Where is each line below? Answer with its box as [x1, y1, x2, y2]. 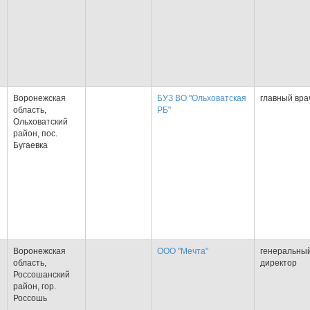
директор [260, 258, 297, 268]
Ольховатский [13, 117, 68, 127]
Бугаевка [13, 140, 48, 150]
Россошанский [13, 270, 70, 280]
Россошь [13, 293, 47, 303]
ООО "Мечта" [157, 246, 208, 256]
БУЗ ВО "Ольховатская [157, 93, 246, 103]
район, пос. [13, 129, 57, 138]
